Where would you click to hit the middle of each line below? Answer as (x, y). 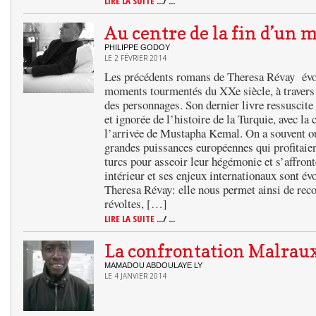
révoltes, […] (136, 203)
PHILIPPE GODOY (137, 47)
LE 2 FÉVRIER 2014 (135, 58)
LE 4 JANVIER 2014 (135, 276)
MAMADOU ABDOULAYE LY (153, 265)
